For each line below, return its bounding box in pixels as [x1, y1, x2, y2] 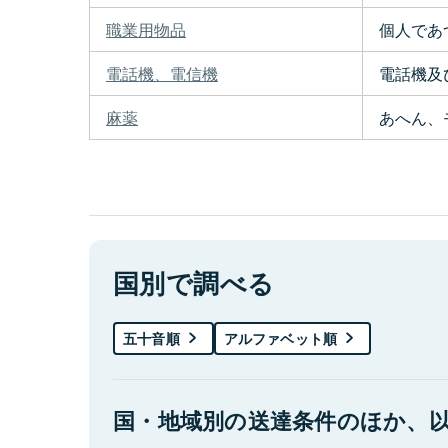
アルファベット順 [223, 328, 338, 349]
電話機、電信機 [106, 62, 218, 86]
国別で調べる [113, 264, 275, 302]
